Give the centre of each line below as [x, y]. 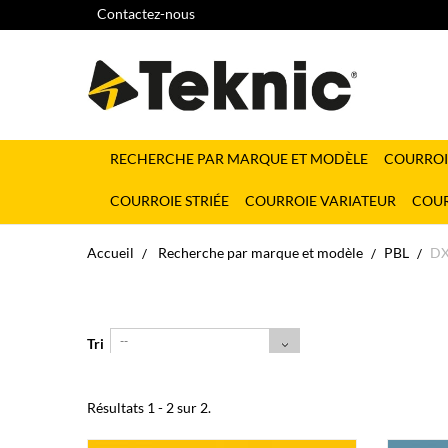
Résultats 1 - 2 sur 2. [149, 407]
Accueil [110, 252]
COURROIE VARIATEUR [320, 200]
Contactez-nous [146, 13]
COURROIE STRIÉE [169, 200]
